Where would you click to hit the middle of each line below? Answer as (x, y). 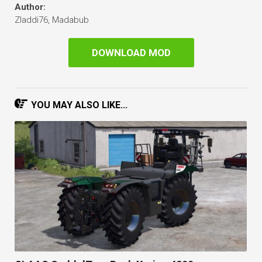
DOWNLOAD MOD (131, 53)
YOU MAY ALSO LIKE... (79, 105)
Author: (30, 7)
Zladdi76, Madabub (52, 20)
